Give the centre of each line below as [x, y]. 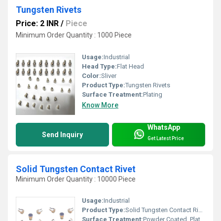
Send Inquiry [62, 134]
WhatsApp [164, 127]
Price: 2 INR [37, 24]
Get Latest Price [166, 139]
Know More [100, 105]
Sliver [109, 75]
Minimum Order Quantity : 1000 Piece [74, 35]
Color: [92, 75]
